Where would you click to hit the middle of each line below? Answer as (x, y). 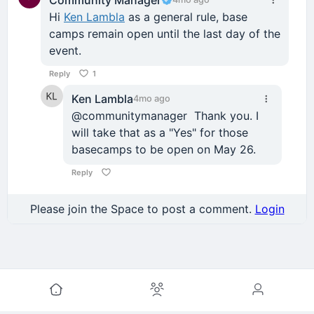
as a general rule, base (186, 16)
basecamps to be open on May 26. (164, 149)
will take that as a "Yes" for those (160, 132)
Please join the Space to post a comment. (142, 209)
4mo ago (152, 98)
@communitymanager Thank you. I (165, 115)
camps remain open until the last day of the (165, 33)
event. (65, 50)
